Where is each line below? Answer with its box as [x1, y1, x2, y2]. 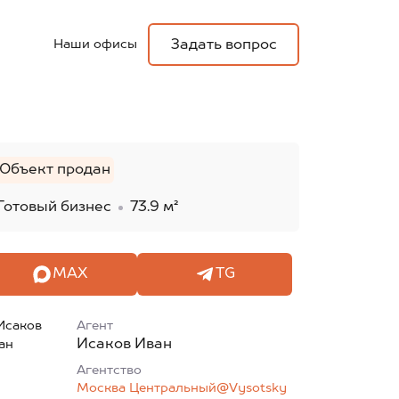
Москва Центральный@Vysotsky [76, 382, 287, 395]
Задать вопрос [171, 38, 277, 53]
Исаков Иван [76, 338, 172, 352]
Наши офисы [53, 38, 137, 51]
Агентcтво [76, 364, 142, 377]
